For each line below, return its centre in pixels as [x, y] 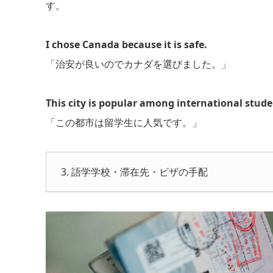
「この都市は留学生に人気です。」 [123, 123]
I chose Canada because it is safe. [126, 45]
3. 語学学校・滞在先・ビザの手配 [134, 172]
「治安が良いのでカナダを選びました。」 [138, 64]
